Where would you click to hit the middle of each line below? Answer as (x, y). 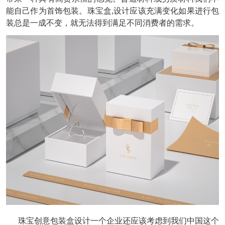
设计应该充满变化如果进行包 (166, 11)
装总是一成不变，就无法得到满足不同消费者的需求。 (102, 23)
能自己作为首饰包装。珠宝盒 (59, 11)
